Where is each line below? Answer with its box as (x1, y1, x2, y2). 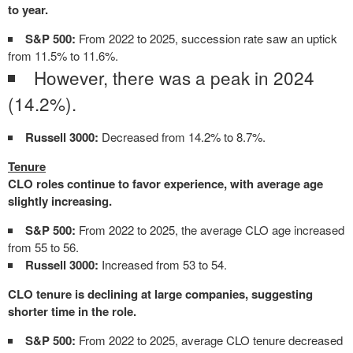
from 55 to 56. (8, 239, 79, 255)
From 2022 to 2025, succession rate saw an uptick (79, 30, 337, 46)
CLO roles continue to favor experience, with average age (8, 175, 323, 192)
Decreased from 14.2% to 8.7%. (102, 128, 266, 145)
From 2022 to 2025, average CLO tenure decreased (76, 332, 343, 348)
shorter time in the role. (8, 303, 136, 320)
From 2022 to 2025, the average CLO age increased (76, 221, 344, 238)
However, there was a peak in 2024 (33, 65, 314, 90)
